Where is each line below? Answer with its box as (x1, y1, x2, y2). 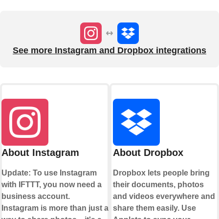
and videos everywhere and (113, 192, 215, 200)
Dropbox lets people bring (113, 168, 210, 177)
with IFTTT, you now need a (1, 180, 102, 189)
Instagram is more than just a (1, 203, 109, 212)
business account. (1, 192, 70, 200)
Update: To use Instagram (1, 168, 97, 177)
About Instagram (1, 147, 79, 158)
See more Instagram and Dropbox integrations (13, 45, 206, 55)
